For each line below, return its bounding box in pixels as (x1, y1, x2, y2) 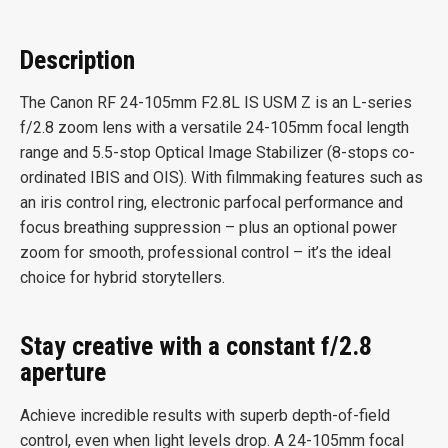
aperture (20, 357, 106, 388)
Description (20, 44, 135, 75)
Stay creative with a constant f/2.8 (20, 331, 372, 362)
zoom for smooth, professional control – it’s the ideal (20, 243, 391, 263)
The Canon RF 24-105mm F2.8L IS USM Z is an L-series (20, 93, 412, 113)
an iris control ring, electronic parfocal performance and (20, 193, 403, 213)
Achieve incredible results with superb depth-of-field (20, 405, 390, 425)
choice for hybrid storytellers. (20, 268, 225, 288)
